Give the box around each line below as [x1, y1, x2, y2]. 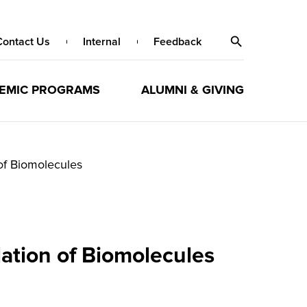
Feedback [153, 35, 201, 49]
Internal [83, 35, 121, 49]
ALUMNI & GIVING [140, 82, 244, 97]
